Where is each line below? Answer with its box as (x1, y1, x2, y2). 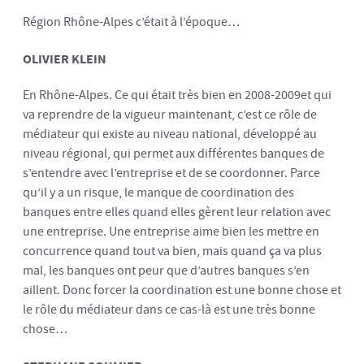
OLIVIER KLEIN (23, 50, 106, 67)
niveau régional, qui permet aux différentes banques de (23, 144, 324, 163)
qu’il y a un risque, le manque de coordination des (23, 183, 294, 202)
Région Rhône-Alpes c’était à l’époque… (23, 12, 240, 32)
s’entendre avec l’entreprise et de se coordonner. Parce (23, 163, 320, 183)
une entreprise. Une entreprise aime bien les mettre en (23, 222, 319, 241)
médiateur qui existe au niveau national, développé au (23, 124, 317, 144)
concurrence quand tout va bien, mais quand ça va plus (23, 241, 322, 261)
